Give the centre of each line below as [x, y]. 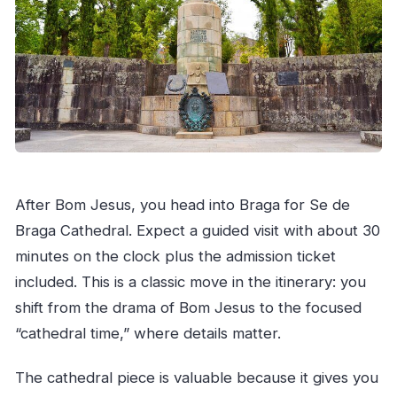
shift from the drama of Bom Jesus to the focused [188, 308]
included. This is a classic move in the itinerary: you [190, 282]
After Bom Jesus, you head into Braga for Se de [182, 205]
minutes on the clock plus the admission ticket [175, 257]
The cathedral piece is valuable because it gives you [196, 377]
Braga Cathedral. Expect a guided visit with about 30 [197, 231]
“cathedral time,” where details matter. [148, 334]
